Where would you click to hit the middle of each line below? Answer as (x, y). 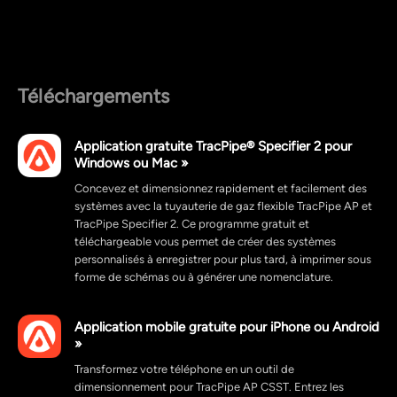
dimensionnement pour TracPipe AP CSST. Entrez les (209, 387)
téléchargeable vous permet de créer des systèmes (205, 241)
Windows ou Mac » (131, 163)
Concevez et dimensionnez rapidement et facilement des (221, 188)
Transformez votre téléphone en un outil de (184, 369)
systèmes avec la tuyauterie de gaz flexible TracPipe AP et (223, 206)
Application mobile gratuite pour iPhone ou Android (227, 327)
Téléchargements (93, 96)
